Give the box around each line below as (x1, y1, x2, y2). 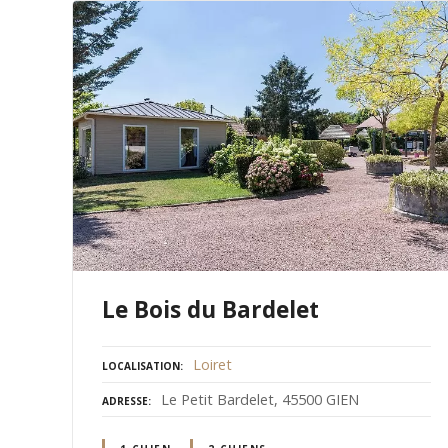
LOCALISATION (102, 359, 180, 374)
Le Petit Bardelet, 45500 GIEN (161, 390, 359, 410)
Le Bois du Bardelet (102, 294, 319, 326)
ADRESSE (102, 394, 148, 409)
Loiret (193, 355, 232, 375)
